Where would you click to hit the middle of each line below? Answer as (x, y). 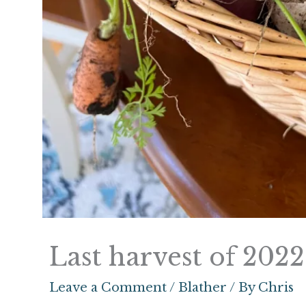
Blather (203, 288)
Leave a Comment (108, 288)
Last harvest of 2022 (177, 258)
